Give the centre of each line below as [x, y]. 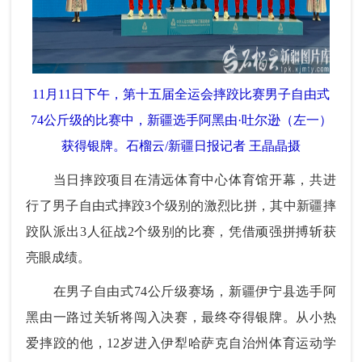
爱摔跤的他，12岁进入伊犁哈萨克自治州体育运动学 [181, 343]
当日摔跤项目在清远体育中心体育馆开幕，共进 [181, 180]
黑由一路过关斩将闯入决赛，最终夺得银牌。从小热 [181, 318]
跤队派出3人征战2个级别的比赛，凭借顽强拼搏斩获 [181, 232]
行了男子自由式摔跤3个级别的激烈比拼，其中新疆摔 [181, 206]
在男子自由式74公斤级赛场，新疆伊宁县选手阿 [181, 292]
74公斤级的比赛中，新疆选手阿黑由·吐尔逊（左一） [181, 120]
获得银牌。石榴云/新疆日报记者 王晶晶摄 [181, 146]
